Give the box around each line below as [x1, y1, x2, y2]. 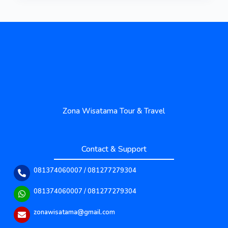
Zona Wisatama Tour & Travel [63, 106, 165, 117]
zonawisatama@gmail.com [33, 208, 115, 217]
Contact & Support [81, 144, 147, 155]
